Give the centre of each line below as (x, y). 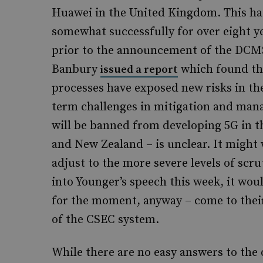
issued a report (139, 70)
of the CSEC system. (105, 220)
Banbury (76, 70)
